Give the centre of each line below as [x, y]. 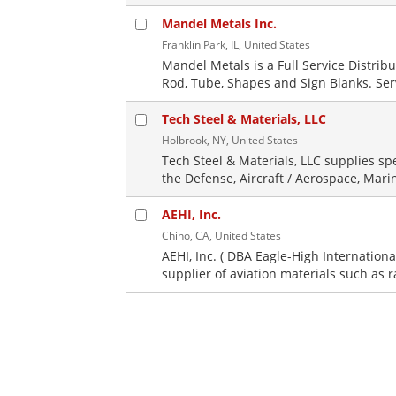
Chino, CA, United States [221, 236]
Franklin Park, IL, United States [236, 45]
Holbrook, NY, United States [230, 140]
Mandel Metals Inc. [219, 23]
